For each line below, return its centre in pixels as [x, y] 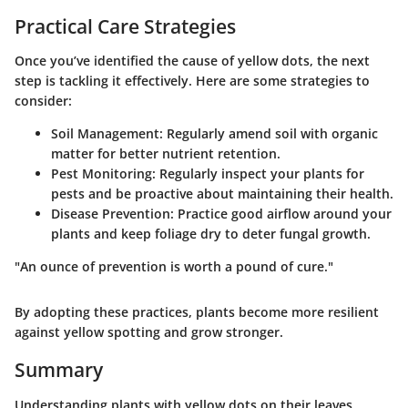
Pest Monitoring [102, 174]
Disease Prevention [111, 214]
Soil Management [105, 134]
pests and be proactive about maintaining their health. [222, 194]
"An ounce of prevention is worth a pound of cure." [174, 267]
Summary [59, 370]
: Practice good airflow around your [281, 214]
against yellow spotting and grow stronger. [149, 332]
